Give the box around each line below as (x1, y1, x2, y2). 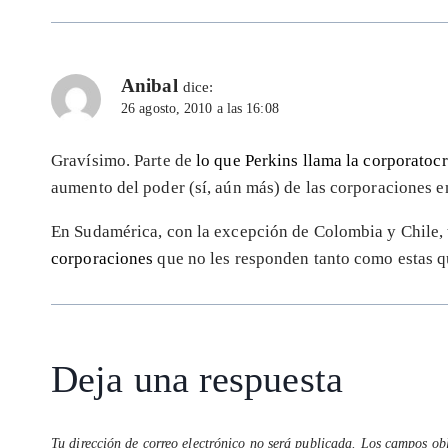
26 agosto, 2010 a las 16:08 (121, 100, 279, 116)
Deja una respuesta (51, 358, 343, 401)
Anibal (121, 74, 178, 96)
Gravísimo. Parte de (51, 151, 197, 171)
